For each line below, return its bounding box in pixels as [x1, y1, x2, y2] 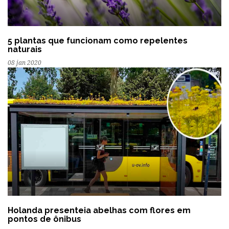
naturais [8, 44, 42, 55]
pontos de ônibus [8, 214, 81, 224]
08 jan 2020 [8, 59, 41, 67]
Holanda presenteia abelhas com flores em [8, 205, 191, 216]
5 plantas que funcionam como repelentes [8, 36, 188, 46]
